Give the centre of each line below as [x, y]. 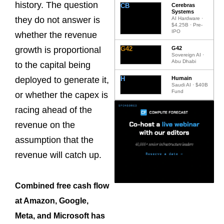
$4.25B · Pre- [187, 24]
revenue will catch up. [58, 155]
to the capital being [53, 65]
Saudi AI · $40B [190, 84]
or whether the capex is [61, 95]
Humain [182, 78]
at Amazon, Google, [52, 201]
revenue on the [45, 125]
